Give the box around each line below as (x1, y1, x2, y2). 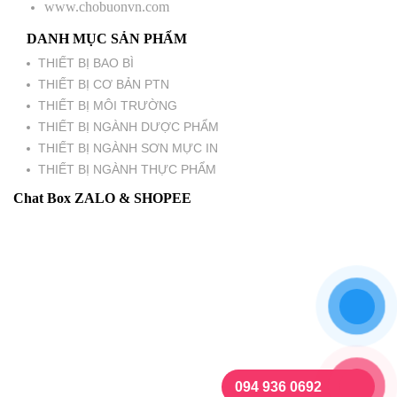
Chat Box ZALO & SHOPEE (13, 191, 191, 206)
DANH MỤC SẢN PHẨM (27, 31, 187, 47)
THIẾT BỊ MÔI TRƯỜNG (38, 98, 177, 113)
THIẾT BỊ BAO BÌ (38, 56, 134, 71)
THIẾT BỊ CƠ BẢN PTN (38, 77, 169, 92)
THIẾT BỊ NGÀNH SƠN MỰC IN (38, 141, 218, 156)
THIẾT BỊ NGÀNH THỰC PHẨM (38, 162, 216, 177)
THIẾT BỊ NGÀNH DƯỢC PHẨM (38, 120, 219, 135)
